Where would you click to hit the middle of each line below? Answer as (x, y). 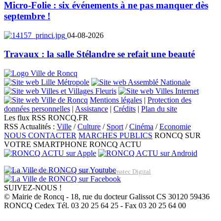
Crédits (125, 109)
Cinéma (141, 127)
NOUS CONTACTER (40, 135)
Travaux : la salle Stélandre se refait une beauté (99, 54)
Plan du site (159, 109)
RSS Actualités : (30, 127)
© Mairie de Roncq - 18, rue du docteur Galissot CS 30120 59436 (107, 197)
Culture (89, 127)
